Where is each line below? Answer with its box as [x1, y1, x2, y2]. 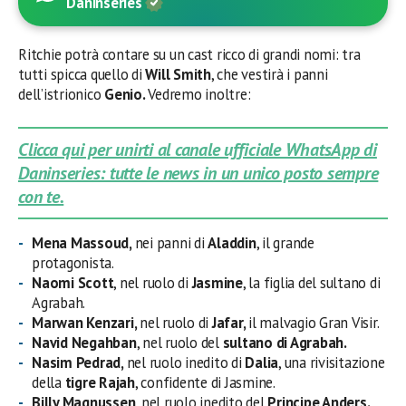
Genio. [101, 83, 149, 104]
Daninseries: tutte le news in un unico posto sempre [18, 160, 379, 185]
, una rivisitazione [278, 352, 385, 372]
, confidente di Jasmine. [134, 372, 275, 392]
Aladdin [208, 232, 256, 253]
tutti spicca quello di [18, 63, 146, 84]
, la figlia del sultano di [242, 272, 381, 293]
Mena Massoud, [32, 232, 135, 253]
